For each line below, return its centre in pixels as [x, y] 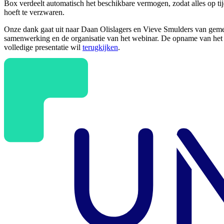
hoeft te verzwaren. [34, 12]
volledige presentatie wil [43, 47]
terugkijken [100, 47]
